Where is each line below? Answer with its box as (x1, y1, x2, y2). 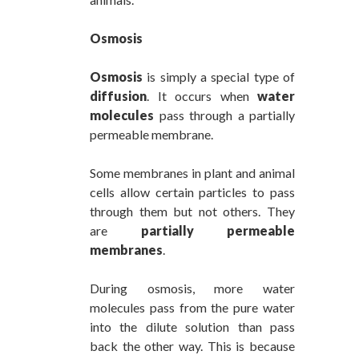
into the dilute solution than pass (90, 318, 295, 334)
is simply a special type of (143, 68, 295, 84)
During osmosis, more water (90, 280, 295, 296)
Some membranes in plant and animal (90, 164, 295, 180)
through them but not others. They (90, 203, 295, 219)
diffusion (90, 87, 147, 103)
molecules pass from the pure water (90, 299, 295, 315)
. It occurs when (147, 87, 257, 103)
